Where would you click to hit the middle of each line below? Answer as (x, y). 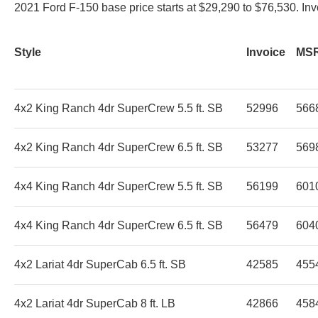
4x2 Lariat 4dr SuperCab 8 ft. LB (95, 303)
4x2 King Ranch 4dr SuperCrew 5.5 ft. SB (119, 108)
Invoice (266, 52)
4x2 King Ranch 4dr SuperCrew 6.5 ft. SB (119, 147)
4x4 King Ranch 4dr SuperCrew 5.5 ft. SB (119, 186)
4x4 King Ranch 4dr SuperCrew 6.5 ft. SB (119, 225)
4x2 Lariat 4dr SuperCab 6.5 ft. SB (100, 264)
